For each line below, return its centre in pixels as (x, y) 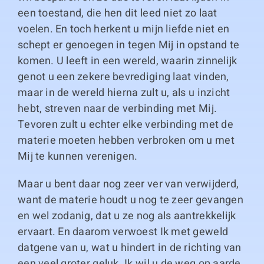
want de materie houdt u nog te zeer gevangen (130, 200)
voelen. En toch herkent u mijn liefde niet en (123, 29)
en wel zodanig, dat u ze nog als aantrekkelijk (127, 216)
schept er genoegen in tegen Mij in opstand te (128, 45)
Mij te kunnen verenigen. (77, 156)
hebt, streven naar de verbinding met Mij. (117, 109)
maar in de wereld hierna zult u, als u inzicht (124, 93)
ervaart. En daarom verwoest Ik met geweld (123, 232)
